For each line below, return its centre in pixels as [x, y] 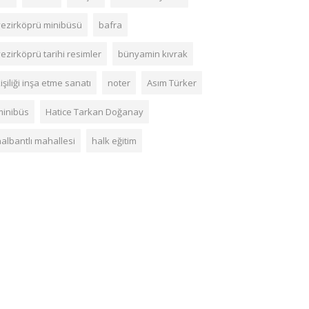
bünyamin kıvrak [153, 54]
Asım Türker [172, 83]
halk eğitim [114, 141]
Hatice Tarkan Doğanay [94, 112]
